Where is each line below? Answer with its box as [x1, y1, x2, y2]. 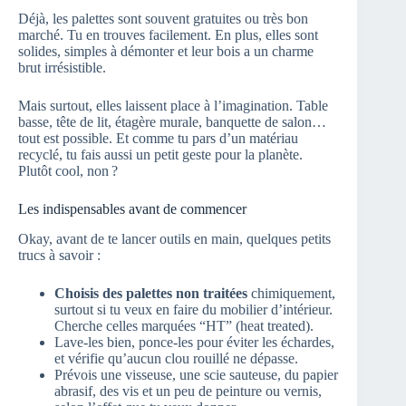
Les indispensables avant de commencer [18, 201, 246, 217]
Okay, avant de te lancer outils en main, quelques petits [18, 231, 331, 247]
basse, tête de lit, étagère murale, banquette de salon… [18, 114, 326, 130]
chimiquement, [247, 285, 335, 302]
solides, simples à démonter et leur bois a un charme [18, 43, 314, 60]
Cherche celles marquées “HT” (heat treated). [54, 318, 314, 334]
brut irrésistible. [18, 60, 106, 76]
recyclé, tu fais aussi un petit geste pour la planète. [18, 147, 303, 163]
